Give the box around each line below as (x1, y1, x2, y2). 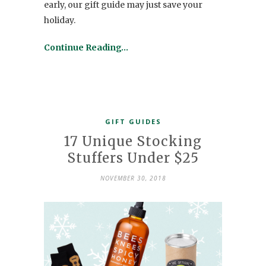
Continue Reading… (44, 42, 128, 53)
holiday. (44, 15, 75, 26)
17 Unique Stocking (64, 133, 202, 150)
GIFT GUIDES (104, 117, 161, 126)
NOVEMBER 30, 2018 (100, 174, 166, 183)
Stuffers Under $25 (67, 150, 199, 167)
